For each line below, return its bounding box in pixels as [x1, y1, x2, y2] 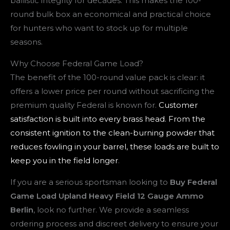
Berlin [10, 204, 33, 215]
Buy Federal [170, 177, 217, 187]
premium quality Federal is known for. [10, 100, 159, 110]
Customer [159, 100, 198, 110]
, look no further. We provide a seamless [33, 204, 189, 215]
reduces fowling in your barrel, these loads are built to [10, 141, 219, 151]
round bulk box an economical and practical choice [10, 9, 211, 19]
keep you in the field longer [10, 155, 118, 165]
